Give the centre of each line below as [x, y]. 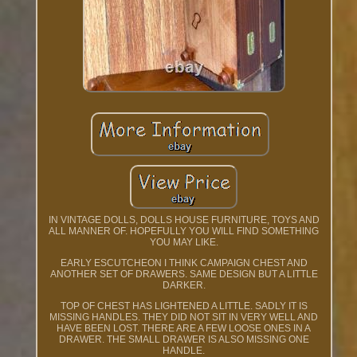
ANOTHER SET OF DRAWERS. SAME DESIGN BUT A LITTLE [184, 275]
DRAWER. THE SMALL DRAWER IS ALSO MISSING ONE [184, 340]
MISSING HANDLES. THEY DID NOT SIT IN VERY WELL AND [184, 318]
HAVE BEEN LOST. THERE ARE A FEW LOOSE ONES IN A [184, 329]
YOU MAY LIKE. [184, 243]
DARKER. [184, 286]
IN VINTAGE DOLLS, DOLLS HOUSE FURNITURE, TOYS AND [184, 220]
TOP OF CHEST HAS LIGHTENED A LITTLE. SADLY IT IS [184, 306]
